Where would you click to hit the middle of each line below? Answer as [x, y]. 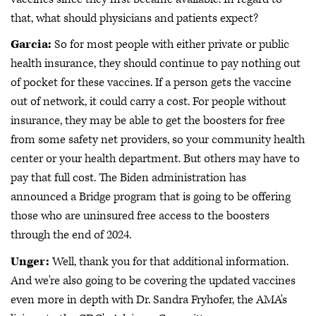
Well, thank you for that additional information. [169, 261]
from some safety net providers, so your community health [158, 140]
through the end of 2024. [71, 235]
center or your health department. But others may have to [155, 159]
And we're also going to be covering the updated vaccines [153, 280]
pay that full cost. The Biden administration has [128, 178]
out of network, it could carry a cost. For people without [148, 102]
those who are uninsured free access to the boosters [140, 216]
